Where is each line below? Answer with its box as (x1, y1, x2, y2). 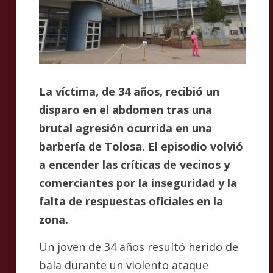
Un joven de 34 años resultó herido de (39, 239, 238, 254)
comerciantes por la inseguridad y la (39, 175, 237, 190)
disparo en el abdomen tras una (39, 102, 212, 117)
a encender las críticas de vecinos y (39, 157, 230, 172)
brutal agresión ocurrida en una (39, 120, 212, 135)
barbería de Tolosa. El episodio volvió (39, 138, 243, 154)
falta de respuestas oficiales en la (39, 193, 223, 208)
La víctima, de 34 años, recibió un (39, 83, 219, 99)
